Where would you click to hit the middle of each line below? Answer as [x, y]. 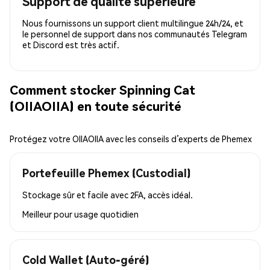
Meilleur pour [48, 214]
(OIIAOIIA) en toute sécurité [96, 106]
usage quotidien [106, 214]
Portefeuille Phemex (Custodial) [106, 172]
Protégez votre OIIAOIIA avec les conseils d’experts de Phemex [131, 138]
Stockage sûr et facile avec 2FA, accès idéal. [108, 194]
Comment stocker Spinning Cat [102, 90]
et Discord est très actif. [71, 44]
